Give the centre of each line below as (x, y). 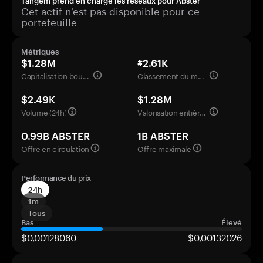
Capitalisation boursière (86, 75)
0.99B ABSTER (55, 136)
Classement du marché (201, 75)
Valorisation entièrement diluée (203, 112)
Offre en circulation (55, 148)
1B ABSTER (163, 136)
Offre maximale (164, 148)
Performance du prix (56, 178)
